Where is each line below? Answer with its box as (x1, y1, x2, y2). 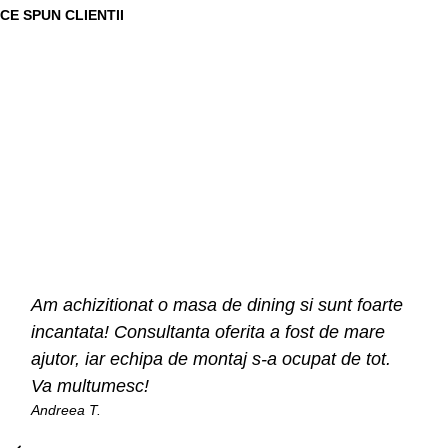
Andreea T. (31, 402, 102, 419)
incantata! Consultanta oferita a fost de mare (31, 322, 386, 343)
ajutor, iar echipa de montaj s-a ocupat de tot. (31, 349, 392, 370)
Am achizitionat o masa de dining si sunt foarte (31, 295, 404, 316)
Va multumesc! (31, 376, 150, 397)
